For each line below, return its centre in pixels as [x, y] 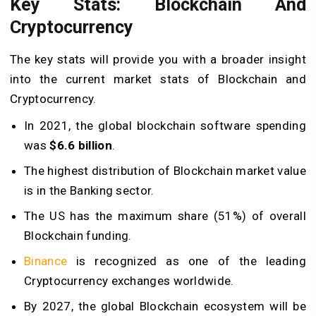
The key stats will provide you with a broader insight [158, 60]
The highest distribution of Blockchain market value [165, 171]
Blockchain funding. [78, 236]
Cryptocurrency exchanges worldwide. [129, 281]
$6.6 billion [81, 146]
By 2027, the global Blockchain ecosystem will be [165, 306]
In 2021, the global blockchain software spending [165, 126]
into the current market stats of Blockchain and [158, 79]
